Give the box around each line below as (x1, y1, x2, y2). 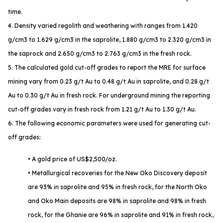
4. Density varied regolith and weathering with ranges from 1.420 (8, 22, 198, 30)
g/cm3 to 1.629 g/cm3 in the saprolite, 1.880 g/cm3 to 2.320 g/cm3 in (8, 36, 211, 44)
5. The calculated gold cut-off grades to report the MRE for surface (8, 64, 206, 72)
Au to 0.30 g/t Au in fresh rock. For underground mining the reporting (8, 92, 210, 100)
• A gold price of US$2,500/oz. (28, 155, 117, 163)
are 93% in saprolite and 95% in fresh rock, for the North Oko (28, 183, 207, 191)
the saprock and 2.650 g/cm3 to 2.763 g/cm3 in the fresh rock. (8, 50, 192, 58)
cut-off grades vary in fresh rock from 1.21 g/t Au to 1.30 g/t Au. (8, 106, 196, 113)
